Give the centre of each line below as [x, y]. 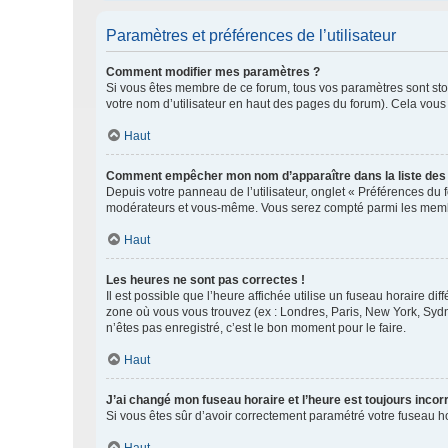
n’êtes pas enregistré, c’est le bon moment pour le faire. [256, 328]
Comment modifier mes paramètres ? [213, 72]
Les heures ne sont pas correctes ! [205, 280]
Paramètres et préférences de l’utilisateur [251, 35]
